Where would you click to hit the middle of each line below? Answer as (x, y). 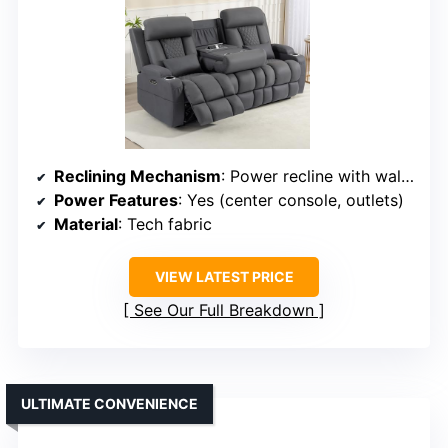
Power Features (116, 200)
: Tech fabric (165, 224)
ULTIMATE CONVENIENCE (109, 404)
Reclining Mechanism (137, 176)
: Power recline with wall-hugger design (311, 176)
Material (86, 224)
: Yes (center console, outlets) (291, 200)
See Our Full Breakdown (224, 310)
